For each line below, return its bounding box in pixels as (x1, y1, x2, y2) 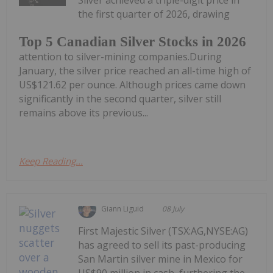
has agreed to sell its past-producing (78, 238, 246, 252)
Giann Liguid (101, 204, 144, 214)
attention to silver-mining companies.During (19, 50, 222, 64)
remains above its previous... (19, 106, 148, 120)
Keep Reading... (19, 155, 83, 168)
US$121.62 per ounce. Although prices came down (19, 78, 246, 92)
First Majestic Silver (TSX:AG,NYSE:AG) (78, 224, 249, 238)
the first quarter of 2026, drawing (78, 7, 230, 21)
